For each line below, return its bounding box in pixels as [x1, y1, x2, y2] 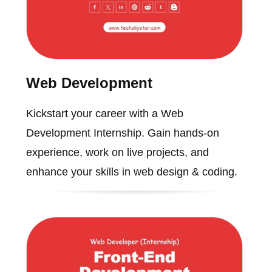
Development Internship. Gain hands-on [25, 126, 219, 139]
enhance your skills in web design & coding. [25, 165, 237, 178]
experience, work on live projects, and [25, 146, 209, 158]
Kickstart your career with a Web [25, 107, 183, 120]
